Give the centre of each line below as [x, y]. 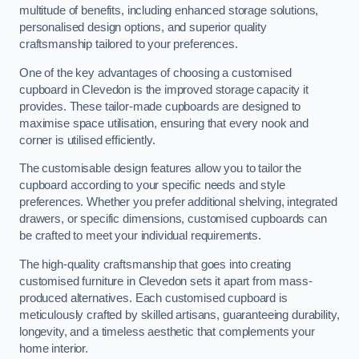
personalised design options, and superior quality [143, 28]
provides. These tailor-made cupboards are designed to [160, 106]
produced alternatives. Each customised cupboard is [153, 298]
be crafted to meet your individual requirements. [141, 236]
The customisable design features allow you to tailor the [160, 169]
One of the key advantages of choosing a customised [155, 73]
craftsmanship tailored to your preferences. [129, 44]
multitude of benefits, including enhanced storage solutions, [169, 11]
